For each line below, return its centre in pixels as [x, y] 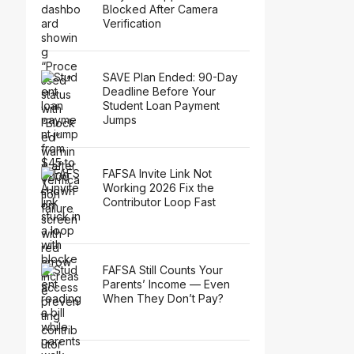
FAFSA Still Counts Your [163, 270]
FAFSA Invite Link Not [157, 174]
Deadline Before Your [159, 91]
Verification [132, 23]
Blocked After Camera [160, 9]
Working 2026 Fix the [158, 188]
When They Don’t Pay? [163, 299]
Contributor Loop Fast [159, 202]
